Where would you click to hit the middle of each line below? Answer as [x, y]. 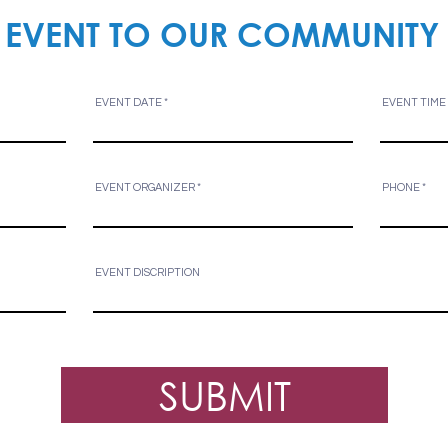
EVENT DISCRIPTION [147, 272]
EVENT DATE [128, 102]
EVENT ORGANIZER [145, 187]
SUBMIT [224, 394]
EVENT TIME [414, 102]
